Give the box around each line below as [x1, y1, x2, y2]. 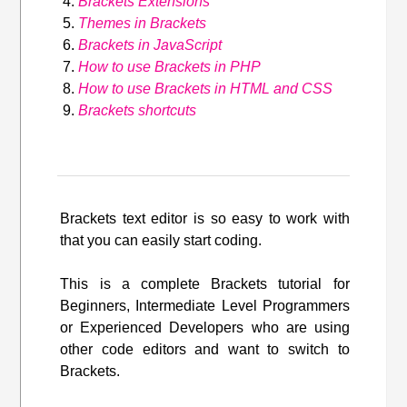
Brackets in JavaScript [78, 36, 223, 53]
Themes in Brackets [78, 15, 207, 31]
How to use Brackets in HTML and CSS [78, 80, 333, 96]
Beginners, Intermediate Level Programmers [60, 297, 350, 313]
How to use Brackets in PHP [78, 58, 262, 74]
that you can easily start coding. [60, 232, 263, 248]
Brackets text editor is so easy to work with [60, 210, 350, 226]
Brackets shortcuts [78, 102, 197, 118]
